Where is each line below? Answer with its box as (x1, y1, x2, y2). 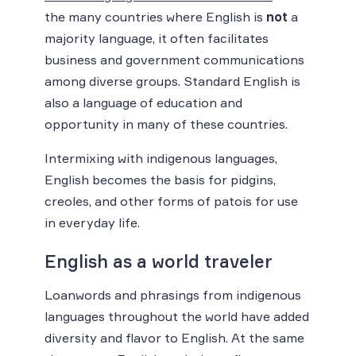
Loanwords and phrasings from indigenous (44, 287, 301, 304)
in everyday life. (44, 215, 140, 231)
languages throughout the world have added (44, 308, 309, 325)
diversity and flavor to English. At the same (44, 330, 304, 346)
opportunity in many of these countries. (44, 116, 288, 133)
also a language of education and (44, 95, 242, 111)
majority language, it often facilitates (44, 30, 269, 47)
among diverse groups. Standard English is (44, 73, 300, 90)
